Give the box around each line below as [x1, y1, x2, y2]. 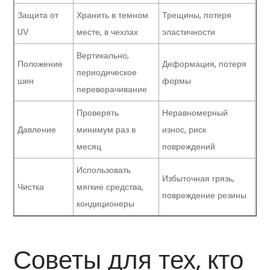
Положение [17, 58, 63, 71]
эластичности [162, 26, 216, 39]
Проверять [77, 107, 119, 119]
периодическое [77, 66, 137, 79]
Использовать [77, 164, 131, 177]
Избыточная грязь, [162, 172, 235, 185]
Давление [17, 124, 57, 136]
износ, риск [162, 124, 207, 136]
